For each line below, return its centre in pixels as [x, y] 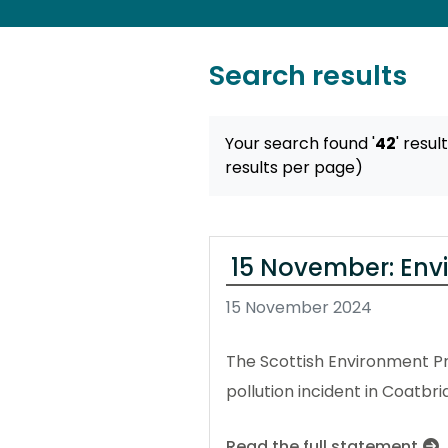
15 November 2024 [299, 308]
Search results [308, 76]
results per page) [294, 168]
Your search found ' [300, 144]
